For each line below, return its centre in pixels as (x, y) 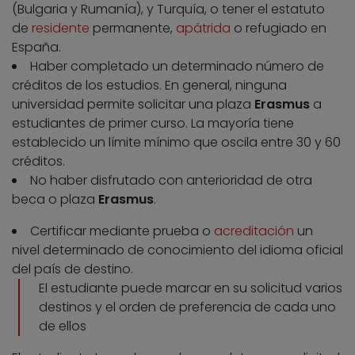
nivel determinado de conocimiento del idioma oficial (177, 250)
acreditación (254, 231)
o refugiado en (279, 29)
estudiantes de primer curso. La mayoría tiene (153, 124)
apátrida (203, 29)
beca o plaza (55, 200)
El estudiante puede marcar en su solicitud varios (191, 288)
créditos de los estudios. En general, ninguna (149, 86)
